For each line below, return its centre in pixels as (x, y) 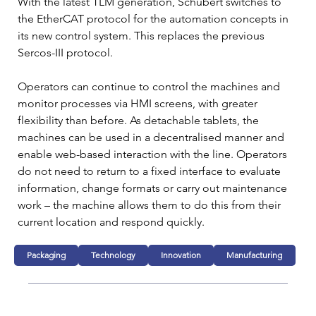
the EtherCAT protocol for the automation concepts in (154, 18)
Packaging (47, 255)
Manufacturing (255, 255)
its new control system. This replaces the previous (142, 35)
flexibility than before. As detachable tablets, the (140, 120)
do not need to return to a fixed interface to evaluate (151, 171)
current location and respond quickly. (111, 221)
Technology (114, 255)
